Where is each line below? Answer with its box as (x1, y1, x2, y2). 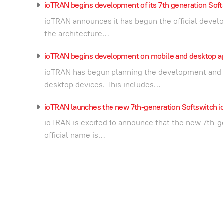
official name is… (44, 129, 105, 140)
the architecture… (44, 28, 109, 39)
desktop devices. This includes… (44, 79, 161, 90)
